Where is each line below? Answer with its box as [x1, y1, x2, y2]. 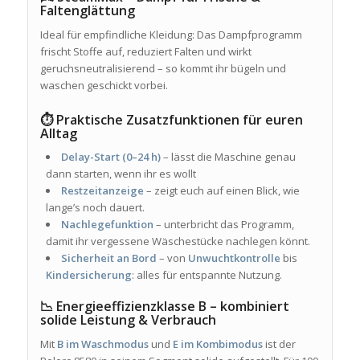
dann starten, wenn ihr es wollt [45, 166, 196, 181]
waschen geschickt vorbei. [39, 77, 168, 92]
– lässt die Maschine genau [160, 149, 296, 164]
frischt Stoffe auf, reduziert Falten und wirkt [39, 43, 252, 59]
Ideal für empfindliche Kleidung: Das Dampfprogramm [39, 27, 302, 42]
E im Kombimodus [172, 336, 263, 351]
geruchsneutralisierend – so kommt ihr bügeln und [39, 60, 286, 76]
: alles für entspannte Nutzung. [131, 267, 282, 282]
